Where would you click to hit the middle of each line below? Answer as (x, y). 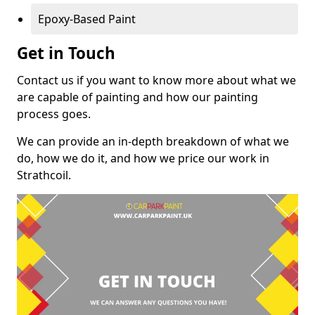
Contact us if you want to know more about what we (156, 80)
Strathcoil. (44, 175)
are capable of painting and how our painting (137, 97)
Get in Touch (66, 53)
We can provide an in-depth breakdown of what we (153, 141)
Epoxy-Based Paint (87, 19)
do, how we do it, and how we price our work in (143, 158)
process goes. (54, 114)
